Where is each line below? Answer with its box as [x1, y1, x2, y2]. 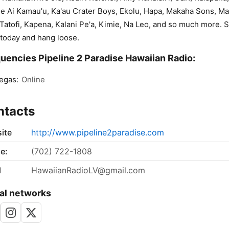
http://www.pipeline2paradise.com [31, 127, 164, 138]
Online [21, 75, 45, 85]
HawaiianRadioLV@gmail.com [31, 165, 145, 176]
